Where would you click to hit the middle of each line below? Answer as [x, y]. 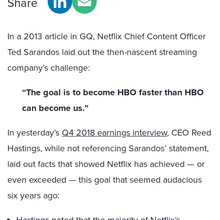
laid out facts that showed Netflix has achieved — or [106, 164]
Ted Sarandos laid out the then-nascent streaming [102, 52]
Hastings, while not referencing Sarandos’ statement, [108, 148]
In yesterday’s [35, 132]
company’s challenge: [49, 68]
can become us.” [55, 108]
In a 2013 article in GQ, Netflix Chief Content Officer [107, 36]
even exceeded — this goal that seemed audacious [105, 179]
